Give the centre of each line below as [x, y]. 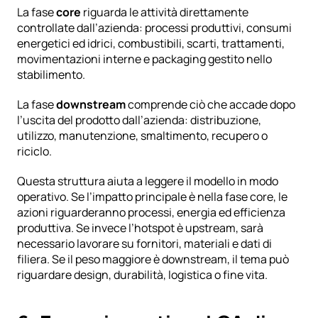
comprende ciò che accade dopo [210, 104]
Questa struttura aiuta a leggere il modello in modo [148, 181]
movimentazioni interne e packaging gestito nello [144, 59]
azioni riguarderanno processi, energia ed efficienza [151, 212]
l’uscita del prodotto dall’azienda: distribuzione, [139, 120]
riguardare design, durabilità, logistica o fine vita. [142, 274]
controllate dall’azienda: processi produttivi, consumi [154, 27]
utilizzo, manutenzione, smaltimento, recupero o [142, 135]
